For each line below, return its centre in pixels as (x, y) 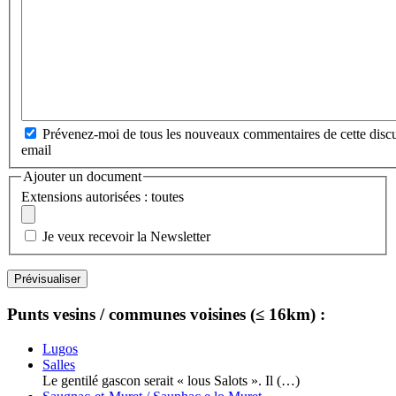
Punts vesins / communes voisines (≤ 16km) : (166, 314)
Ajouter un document (82, 176)
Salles (59, 364)
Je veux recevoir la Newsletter (126, 237)
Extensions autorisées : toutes (103, 197)
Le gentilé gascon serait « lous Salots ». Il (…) (171, 380)
